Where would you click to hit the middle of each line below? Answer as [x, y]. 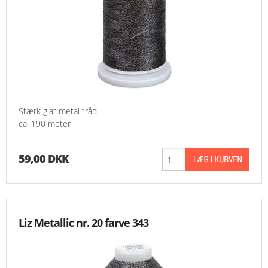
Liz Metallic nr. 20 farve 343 [83, 223]
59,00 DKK [43, 159]
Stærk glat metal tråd [58, 111]
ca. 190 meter [45, 124]
